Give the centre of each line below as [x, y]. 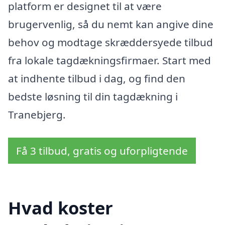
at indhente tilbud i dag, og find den [97, 79]
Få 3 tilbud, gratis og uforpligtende [102, 151]
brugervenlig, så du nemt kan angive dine [111, 24]
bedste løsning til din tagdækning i [93, 97]
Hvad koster [61, 207]
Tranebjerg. [37, 115]
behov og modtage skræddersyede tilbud [110, 42]
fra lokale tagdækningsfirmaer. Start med [109, 61]
